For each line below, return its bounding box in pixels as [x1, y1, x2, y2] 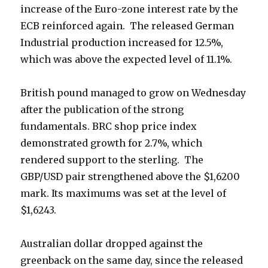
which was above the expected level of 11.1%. [20, 53, 233, 66]
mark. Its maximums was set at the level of [20, 187, 227, 200]
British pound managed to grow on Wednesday [20, 87, 246, 99]
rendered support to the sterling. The [20, 154, 204, 166]
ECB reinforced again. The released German [20, 20, 234, 32]
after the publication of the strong [20, 103, 184, 116]
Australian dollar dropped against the [20, 237, 203, 250]
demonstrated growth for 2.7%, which [20, 137, 203, 150]
